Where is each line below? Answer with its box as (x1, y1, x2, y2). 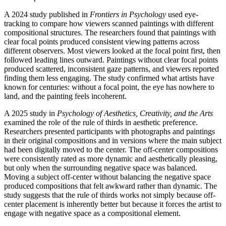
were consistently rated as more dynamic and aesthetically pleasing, (4, 154, 217, 163)
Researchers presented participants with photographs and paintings (4, 127, 215, 136)
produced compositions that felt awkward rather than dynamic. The (4, 181, 217, 190)
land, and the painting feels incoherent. (4, 91, 127, 100)
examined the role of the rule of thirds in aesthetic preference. (4, 118, 198, 127)
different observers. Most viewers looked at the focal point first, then (4, 46, 220, 55)
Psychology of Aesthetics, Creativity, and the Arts (57, 108, 213, 118)
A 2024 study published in (4, 10, 90, 19)
